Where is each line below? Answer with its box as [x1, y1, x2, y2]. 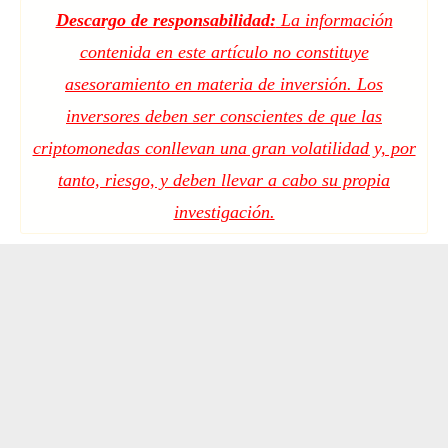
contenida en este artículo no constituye [79, 42, 369, 63]
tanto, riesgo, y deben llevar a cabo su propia [58, 170, 390, 191]
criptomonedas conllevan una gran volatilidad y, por [32, 138, 416, 159]
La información [275, 10, 393, 31]
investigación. [173, 202, 275, 223]
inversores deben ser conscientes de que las [66, 106, 382, 127]
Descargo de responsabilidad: [55, 10, 276, 31]
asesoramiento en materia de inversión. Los [65, 74, 383, 95]
